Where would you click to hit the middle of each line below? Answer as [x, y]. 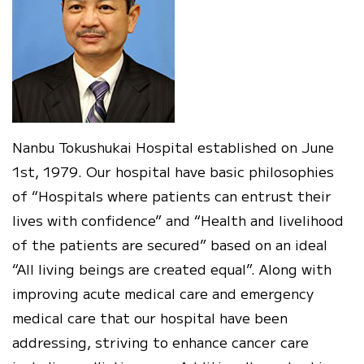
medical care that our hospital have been [150, 317]
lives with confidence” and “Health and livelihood [178, 219]
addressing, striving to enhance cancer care [160, 341]
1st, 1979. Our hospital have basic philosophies [173, 171]
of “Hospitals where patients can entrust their [172, 195]
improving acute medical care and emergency [163, 292]
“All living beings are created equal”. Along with [172, 268]
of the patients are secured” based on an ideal [170, 244]
